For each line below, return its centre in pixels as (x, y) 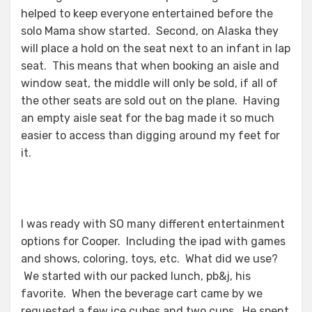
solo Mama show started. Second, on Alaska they (150, 31)
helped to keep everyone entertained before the (147, 14)
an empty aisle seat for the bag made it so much (148, 118)
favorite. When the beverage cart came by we (142, 294)
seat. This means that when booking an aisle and (150, 66)
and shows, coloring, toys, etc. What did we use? (149, 259)
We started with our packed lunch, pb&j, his (136, 276)
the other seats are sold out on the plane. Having (150, 101)
